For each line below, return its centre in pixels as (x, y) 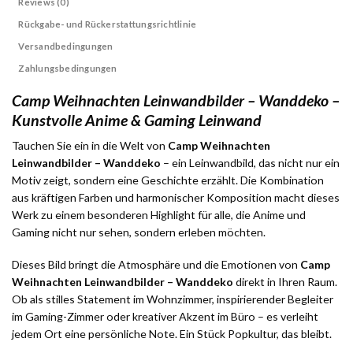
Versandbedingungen (66, 46)
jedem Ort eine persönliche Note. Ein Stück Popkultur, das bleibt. (172, 333)
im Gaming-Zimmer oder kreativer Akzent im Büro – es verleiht (165, 316)
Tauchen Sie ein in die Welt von (90, 146)
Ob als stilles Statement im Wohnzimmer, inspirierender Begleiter (173, 299)
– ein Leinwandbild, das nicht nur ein (250, 163)
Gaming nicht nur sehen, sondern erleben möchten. (139, 232)
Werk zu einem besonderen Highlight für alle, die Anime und (159, 215)
